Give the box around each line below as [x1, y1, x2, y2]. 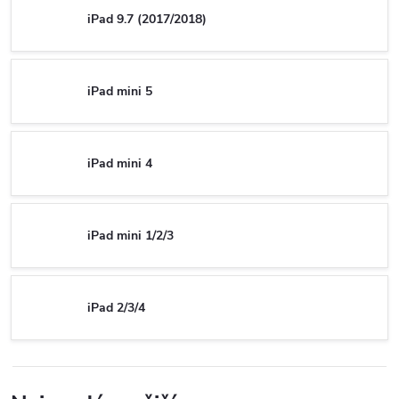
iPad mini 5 [87, 82, 152, 100]
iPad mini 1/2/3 [87, 226, 174, 244]
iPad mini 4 [87, 154, 152, 172]
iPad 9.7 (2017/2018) [87, 10, 207, 28]
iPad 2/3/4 [87, 298, 145, 316]
